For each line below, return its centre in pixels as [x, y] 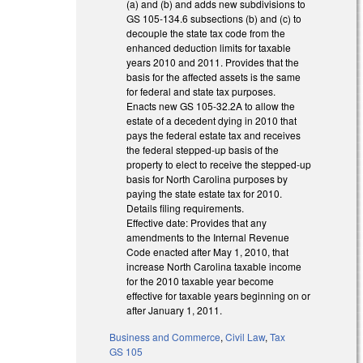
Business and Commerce [165, 336]
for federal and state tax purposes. [201, 91]
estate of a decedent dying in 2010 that [212, 120]
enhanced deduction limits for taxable [209, 47]
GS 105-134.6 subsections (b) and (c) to [214, 18]
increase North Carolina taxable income [214, 266]
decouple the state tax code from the [206, 32]
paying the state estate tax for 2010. [205, 193]
